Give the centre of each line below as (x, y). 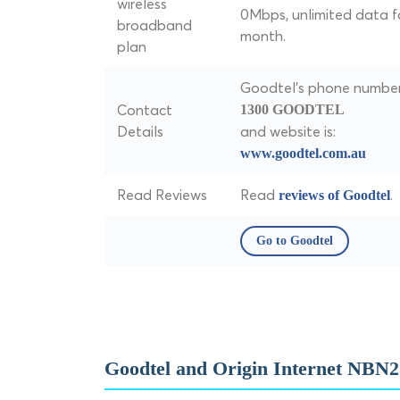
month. (263, 36)
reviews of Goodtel (334, 195)
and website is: (288, 131)
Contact (145, 110)
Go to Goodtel (295, 241)
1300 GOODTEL (292, 109)
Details (140, 131)
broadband (154, 25)
